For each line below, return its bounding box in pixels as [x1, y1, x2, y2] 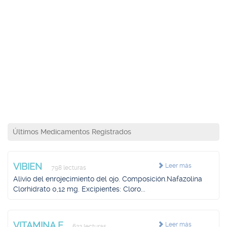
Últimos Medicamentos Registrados [13, 128, 131, 136]
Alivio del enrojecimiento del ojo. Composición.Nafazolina [13, 175, 202, 183]
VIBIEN [13, 161, 45, 172]
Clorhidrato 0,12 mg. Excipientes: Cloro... [13, 185, 145, 193]
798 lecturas [50, 164, 86, 171]
